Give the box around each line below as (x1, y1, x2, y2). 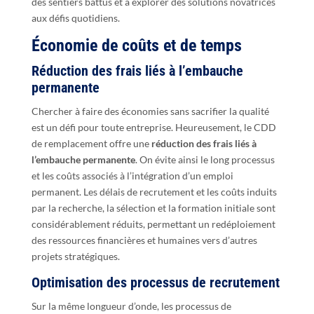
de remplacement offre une (31, 137, 151, 149)
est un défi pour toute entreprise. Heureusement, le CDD (31, 121, 276, 133)
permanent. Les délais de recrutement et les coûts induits (31, 185, 277, 198)
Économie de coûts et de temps (31, 35, 242, 55)
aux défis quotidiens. (31, 11, 120, 24)
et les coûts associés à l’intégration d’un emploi (31, 169, 233, 182)
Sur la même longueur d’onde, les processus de (31, 299, 231, 312)
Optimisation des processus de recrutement (31, 273, 280, 291)
